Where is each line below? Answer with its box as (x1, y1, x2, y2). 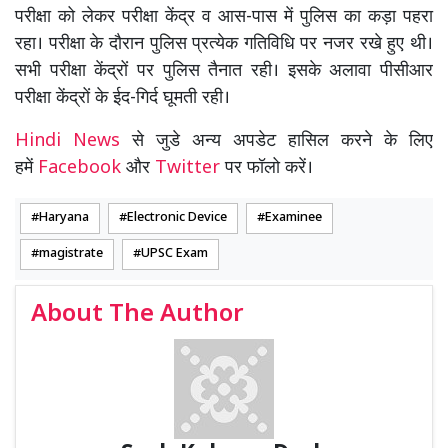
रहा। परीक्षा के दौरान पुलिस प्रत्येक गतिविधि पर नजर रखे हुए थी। (15, 32, 433, 56)
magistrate (39, 245, 103, 262)
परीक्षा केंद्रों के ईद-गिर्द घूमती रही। (15, 86, 230, 110)
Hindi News (15, 129, 132, 153)
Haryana (39, 209, 89, 226)
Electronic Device (127, 209, 227, 226)
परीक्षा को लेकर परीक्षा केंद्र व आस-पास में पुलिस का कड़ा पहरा (15, 5, 433, 29)
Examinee (265, 209, 322, 226)
